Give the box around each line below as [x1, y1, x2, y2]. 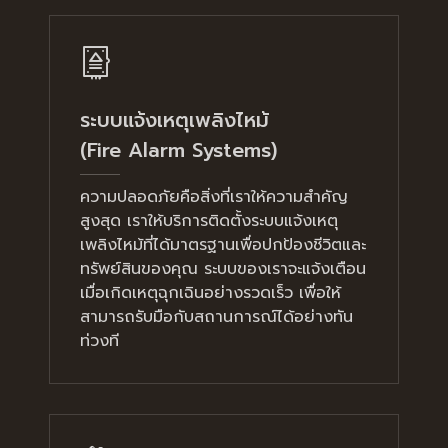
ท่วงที [80, 328, 119, 353]
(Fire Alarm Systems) [80, 134, 277, 165]
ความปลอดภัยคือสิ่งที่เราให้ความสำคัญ [80, 184, 348, 209]
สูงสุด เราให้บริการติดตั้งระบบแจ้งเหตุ [80, 208, 338, 233]
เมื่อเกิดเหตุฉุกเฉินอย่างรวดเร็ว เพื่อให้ [80, 280, 341, 305]
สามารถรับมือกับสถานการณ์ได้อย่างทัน [80, 304, 353, 329]
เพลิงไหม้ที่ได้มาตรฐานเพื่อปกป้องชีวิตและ [80, 232, 366, 257]
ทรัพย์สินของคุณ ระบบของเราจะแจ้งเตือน [80, 256, 366, 281]
